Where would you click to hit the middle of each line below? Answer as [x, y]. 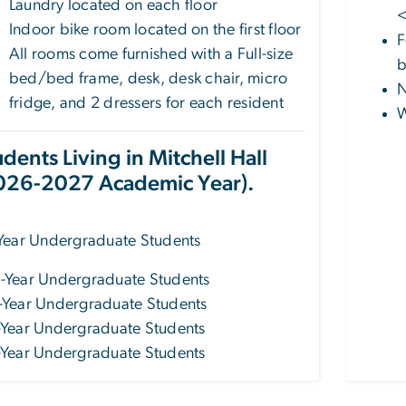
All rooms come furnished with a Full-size [151, 55]
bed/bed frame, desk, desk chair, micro [149, 79]
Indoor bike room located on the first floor [155, 30]
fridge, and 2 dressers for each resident [146, 104]
